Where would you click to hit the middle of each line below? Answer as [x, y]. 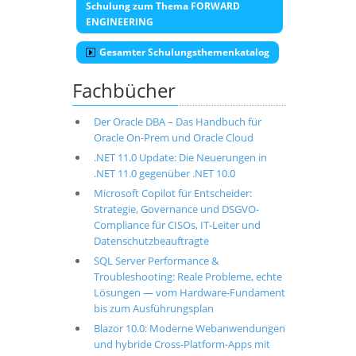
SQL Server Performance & [156, 261]
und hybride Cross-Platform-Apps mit [182, 344]
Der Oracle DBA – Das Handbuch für [177, 122]
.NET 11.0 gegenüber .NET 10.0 [164, 173]
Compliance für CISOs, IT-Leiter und [177, 225]
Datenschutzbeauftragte [151, 241]
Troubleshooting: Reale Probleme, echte [188, 277]
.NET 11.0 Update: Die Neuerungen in [180, 157]
